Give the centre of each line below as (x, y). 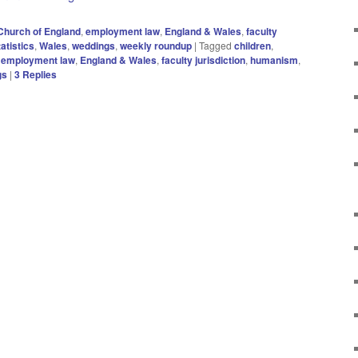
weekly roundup (156, 46)
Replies (38, 75)
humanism (274, 60)
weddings (93, 46)
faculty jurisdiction (203, 60)
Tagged (215, 46)
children (253, 46)
